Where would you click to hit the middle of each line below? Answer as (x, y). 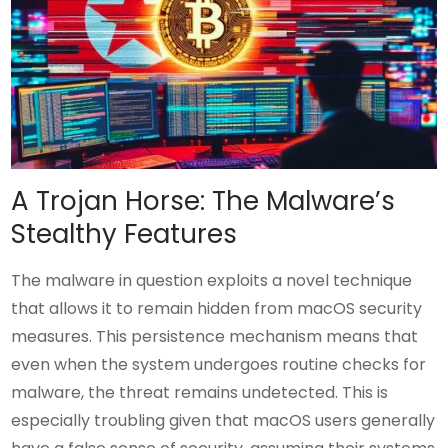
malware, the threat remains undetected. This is (200, 393)
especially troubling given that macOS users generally (223, 421)
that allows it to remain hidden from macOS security (217, 309)
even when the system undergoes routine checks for (219, 365)
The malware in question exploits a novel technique (212, 281)
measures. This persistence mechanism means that (215, 337)
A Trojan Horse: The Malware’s (203, 201)
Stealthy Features (124, 234)
